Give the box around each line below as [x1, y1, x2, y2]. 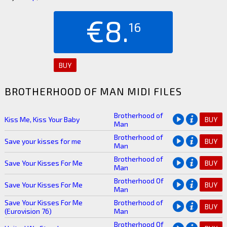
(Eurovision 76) [4, 206, 52, 215]
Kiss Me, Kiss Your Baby [4, 115, 80, 124]
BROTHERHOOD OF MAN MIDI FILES [4, 85, 182, 97]
